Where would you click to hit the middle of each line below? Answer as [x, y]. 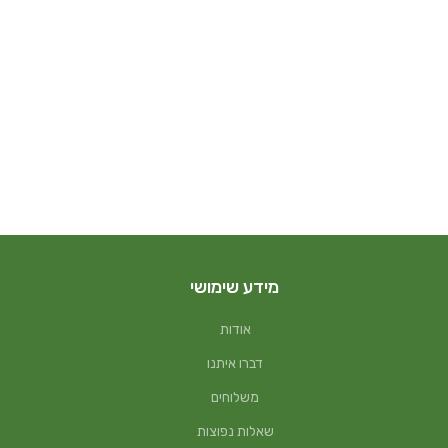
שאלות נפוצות [235, 431]
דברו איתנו [235, 363]
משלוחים [235, 397]
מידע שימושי [234, 287]
